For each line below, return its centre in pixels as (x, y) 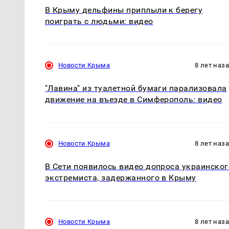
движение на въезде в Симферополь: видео (134, 99)
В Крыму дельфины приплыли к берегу (124, 10)
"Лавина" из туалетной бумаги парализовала (136, 88)
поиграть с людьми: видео (99, 21)
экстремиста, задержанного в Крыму (121, 177)
